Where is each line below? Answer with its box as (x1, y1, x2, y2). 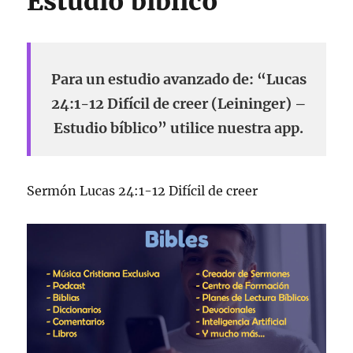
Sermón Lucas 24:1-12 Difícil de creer (27, 183, 258, 199)
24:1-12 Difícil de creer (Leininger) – (50, 95, 307, 113)
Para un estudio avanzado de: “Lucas (50, 70, 307, 88)
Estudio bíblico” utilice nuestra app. (54, 119, 303, 137)
